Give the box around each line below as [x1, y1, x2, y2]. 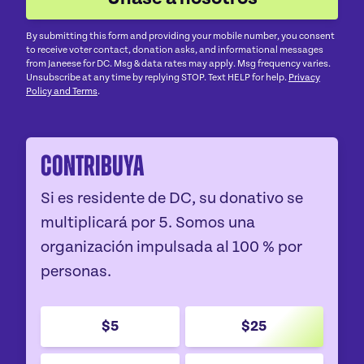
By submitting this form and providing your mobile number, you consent [26, 31, 335, 42]
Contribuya [41, 150, 144, 182]
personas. [41, 262, 111, 281]
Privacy [288, 72, 320, 84]
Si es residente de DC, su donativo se [41, 189, 303, 208]
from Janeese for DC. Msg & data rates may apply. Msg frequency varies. [26, 58, 331, 70]
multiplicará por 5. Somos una [41, 214, 255, 232]
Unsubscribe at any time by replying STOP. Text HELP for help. [26, 72, 288, 84]
